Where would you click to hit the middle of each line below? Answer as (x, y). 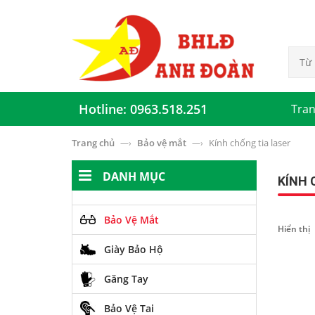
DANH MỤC (134, 176)
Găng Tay (126, 279)
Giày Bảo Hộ (134, 249)
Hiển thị (294, 229)
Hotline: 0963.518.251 (143, 109)
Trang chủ (94, 143)
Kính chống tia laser (250, 143)
